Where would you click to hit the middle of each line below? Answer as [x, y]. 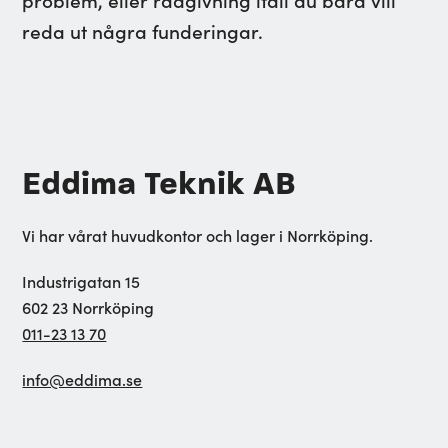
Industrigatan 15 [81, 281]
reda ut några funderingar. [143, 30]
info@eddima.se [82, 379]
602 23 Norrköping [88, 307]
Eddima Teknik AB [159, 183]
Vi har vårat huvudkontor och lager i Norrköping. [198, 235]
